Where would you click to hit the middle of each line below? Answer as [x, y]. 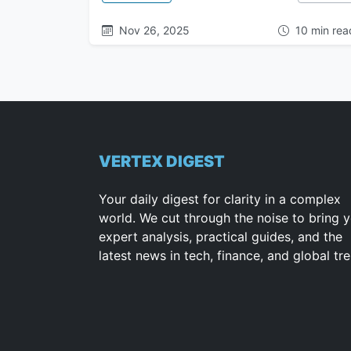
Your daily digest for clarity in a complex [219, 199]
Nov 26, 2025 [153, 30]
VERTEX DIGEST [161, 161]
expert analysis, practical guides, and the [220, 237]
